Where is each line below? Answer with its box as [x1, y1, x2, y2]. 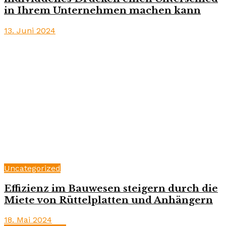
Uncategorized [4, 163, 61, 173]
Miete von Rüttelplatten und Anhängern [4, 194, 213, 206]
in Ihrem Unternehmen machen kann [4, 5, 201, 17]
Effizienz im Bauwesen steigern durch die [4, 182, 218, 194]
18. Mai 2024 [4, 215, 52, 225]
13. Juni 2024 [4, 25, 55, 35]
